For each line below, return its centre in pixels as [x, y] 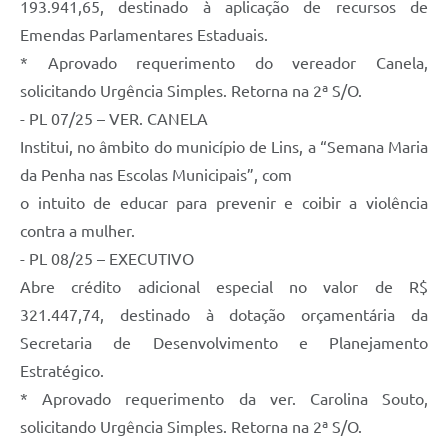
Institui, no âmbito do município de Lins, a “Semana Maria [224, 146]
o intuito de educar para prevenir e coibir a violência [224, 202]
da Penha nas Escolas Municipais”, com [156, 174]
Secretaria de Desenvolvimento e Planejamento [224, 342]
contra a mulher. [77, 230]
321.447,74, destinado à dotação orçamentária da [224, 314]
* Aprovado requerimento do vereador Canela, [224, 62]
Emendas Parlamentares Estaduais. [144, 34]
